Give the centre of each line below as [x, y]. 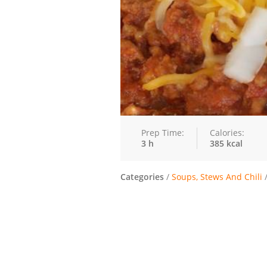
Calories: [227, 133]
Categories [142, 177]
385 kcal [226, 143]
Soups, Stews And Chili [217, 177]
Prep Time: [163, 133]
